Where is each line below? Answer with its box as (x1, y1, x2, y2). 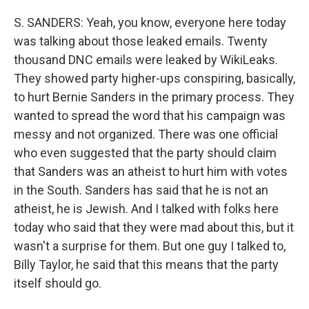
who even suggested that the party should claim (14, 146, 277, 160)
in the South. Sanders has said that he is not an (14, 183, 268, 197)
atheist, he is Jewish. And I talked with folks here (14, 201, 279, 216)
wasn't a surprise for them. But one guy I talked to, (14, 239, 286, 253)
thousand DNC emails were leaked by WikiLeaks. (14, 52, 278, 67)
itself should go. (14, 276, 101, 290)
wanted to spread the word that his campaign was (14, 108, 286, 123)
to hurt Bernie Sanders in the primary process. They (14, 90, 295, 104)
